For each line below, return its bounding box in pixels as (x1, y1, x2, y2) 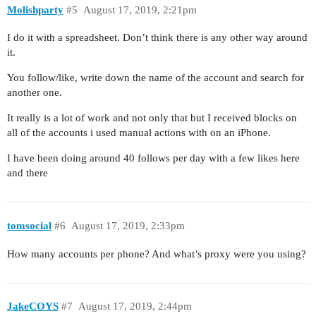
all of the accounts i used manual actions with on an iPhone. (7, 127, 271, 139)
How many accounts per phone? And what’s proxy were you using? (7, 248, 306, 260)
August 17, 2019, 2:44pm (78, 300, 192, 312)
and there (7, 167, 48, 179)
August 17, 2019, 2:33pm (71, 219, 185, 231)
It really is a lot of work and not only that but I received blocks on (7, 112, 297, 124)
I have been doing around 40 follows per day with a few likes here (7, 152, 300, 164)
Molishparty (7, 4, 63, 16)
